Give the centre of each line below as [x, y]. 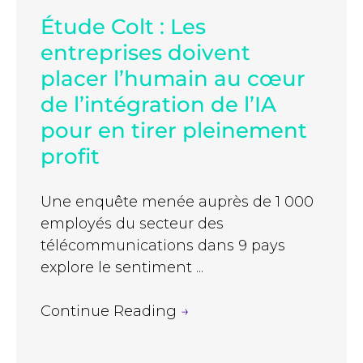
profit [70, 157]
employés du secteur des [132, 224]
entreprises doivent [145, 53]
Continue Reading [111, 312]
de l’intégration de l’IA [158, 105]
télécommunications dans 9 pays [163, 246]
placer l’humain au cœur [173, 79]
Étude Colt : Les [123, 27]
